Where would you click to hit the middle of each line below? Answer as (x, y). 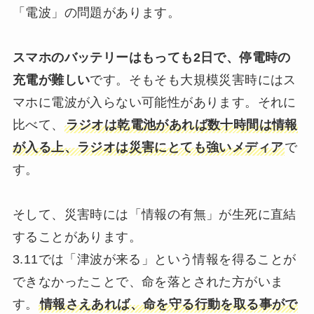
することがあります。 (77, 237)
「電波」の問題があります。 (96, 13)
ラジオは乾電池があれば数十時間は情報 (182, 125)
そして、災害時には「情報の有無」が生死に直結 (154, 214)
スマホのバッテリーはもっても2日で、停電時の (151, 57)
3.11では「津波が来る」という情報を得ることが (154, 259)
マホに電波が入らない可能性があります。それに (154, 102)
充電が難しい (51, 80)
